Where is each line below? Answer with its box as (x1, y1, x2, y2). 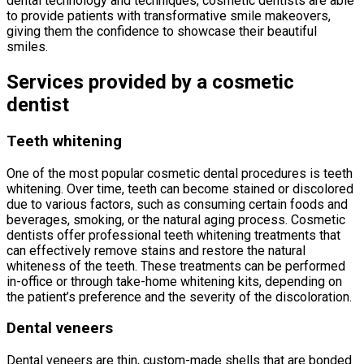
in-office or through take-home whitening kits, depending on (6, 273, 342, 289)
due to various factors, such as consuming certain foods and (6, 196, 348, 212)
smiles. (6, 39, 48, 55)
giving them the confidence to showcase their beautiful (6, 24, 317, 40)
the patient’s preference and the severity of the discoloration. (6, 288, 352, 305)
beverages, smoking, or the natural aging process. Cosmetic (6, 211, 345, 227)
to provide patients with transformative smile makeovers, (6, 8, 331, 24)
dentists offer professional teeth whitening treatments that (6, 227, 340, 243)
